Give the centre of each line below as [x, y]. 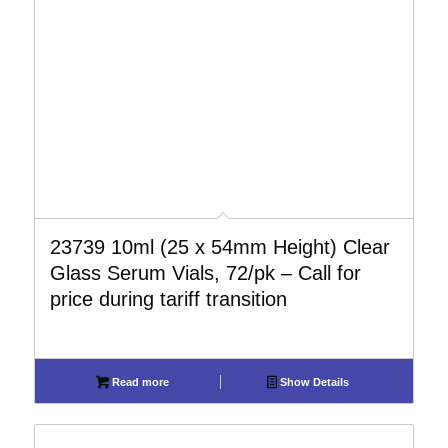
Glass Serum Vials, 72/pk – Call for [205, 273]
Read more [138, 382]
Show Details [313, 382]
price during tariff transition [168, 299]
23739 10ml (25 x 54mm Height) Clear [219, 247]
